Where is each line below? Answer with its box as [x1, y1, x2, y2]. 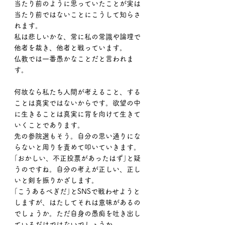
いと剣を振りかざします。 [14, 177, 98, 184]
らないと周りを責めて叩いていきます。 [14, 144, 141, 151]
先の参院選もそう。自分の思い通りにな [14, 133, 141, 140]
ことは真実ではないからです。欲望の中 [14, 99, 141, 106]
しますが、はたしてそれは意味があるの [14, 199, 141, 206]
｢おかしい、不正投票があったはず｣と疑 [14, 155, 141, 162]
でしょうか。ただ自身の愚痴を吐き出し [14, 210, 141, 217]
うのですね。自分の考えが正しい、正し [14, 166, 141, 173]
